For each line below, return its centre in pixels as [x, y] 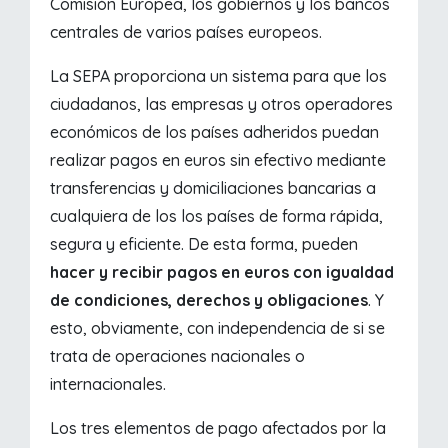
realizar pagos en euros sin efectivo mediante [218, 160]
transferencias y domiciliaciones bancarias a [213, 188]
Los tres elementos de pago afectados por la [218, 428]
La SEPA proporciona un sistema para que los [219, 76]
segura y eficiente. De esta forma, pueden [204, 244]
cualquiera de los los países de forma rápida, [217, 216]
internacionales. [108, 384]
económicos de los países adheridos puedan [215, 132]
